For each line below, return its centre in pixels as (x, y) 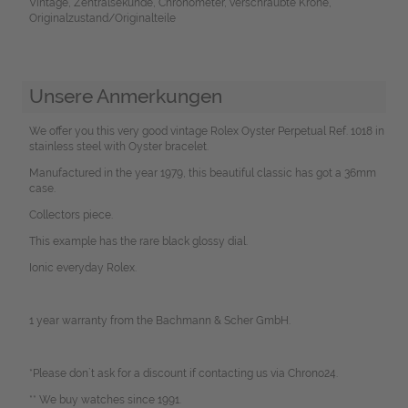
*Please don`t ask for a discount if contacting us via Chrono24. (183, 374)
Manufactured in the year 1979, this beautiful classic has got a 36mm (202, 173)
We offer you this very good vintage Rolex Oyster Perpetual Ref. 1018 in (206, 132)
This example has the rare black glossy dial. (138, 242)
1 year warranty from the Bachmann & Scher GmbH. (159, 321)
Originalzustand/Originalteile (102, 18)
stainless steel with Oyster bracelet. (118, 147)
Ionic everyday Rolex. (82, 268)
